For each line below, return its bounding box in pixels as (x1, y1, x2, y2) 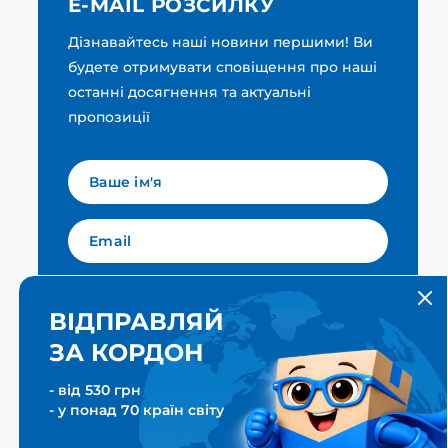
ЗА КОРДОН (49, 338, 204, 367)
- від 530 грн (49, 381, 141, 399)
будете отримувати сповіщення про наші (68, 58, 377, 77)
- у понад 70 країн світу (49, 401, 224, 419)
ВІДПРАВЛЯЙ (49, 307, 224, 336)
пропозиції (68, 108, 150, 127)
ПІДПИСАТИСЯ (108, 357, 231, 377)
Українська (268, 291, 352, 310)
